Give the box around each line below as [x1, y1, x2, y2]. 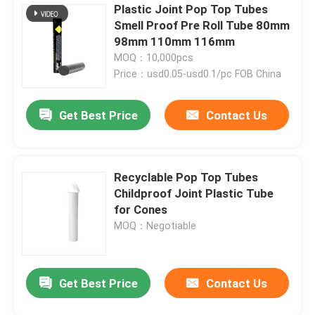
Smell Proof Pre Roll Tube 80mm [114, 18, 290, 32]
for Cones [114, 202, 168, 217]
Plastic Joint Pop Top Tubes [114, 1, 269, 16]
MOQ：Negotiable [114, 219, 197, 231]
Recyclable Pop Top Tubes [114, 169, 259, 184]
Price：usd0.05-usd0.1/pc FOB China [114, 67, 282, 79]
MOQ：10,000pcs [114, 51, 194, 63]
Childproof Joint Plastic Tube [114, 186, 274, 200]
